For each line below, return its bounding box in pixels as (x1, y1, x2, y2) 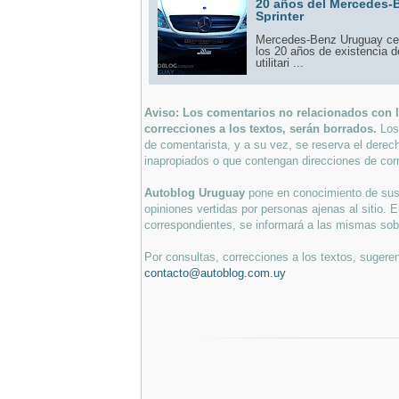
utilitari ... (256, 55, 304, 69)
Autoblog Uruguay (144, 185, 248, 199)
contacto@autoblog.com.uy (144, 265, 286, 280)
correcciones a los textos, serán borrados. (144, 121, 380, 135)
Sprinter (256, 8, 304, 23)
